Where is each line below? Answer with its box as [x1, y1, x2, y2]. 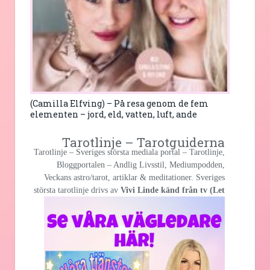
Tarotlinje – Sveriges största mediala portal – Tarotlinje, [34, 147, 225, 157]
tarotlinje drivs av [55, 185, 121, 195]
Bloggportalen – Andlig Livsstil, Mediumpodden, [57, 160, 225, 169]
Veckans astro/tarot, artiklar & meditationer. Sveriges [44, 172, 225, 182]
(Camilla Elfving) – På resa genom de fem [30, 97, 209, 109]
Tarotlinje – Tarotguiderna [62, 133, 225, 151]
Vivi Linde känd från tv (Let [121, 185, 225, 195]
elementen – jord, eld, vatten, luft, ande [30, 108, 197, 120]
